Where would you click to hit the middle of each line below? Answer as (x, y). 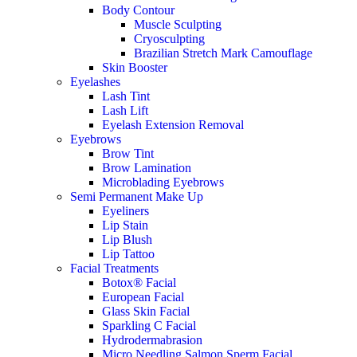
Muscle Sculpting (178, 24)
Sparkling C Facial (149, 326)
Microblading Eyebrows (163, 182)
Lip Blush (127, 239)
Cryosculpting (169, 39)
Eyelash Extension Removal (173, 125)
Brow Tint (128, 153)
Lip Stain (125, 225)
